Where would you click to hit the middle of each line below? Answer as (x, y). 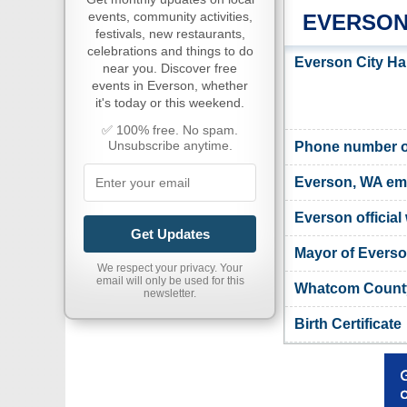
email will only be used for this (170, 281)
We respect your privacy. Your (170, 268)
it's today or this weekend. (170, 103)
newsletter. (170, 293)
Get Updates (170, 234)
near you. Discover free (170, 68)
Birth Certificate (348, 323)
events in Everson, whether (170, 85)
